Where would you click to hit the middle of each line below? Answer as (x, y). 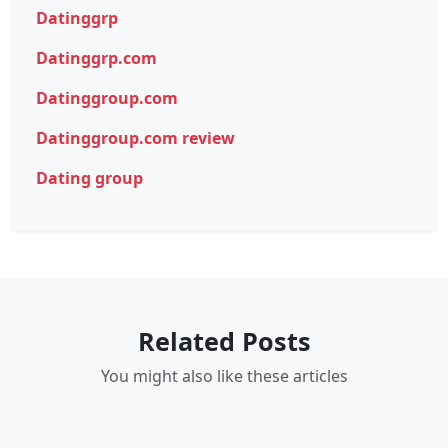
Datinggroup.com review (135, 137)
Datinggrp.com (96, 57)
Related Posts (224, 340)
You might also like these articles (224, 375)
